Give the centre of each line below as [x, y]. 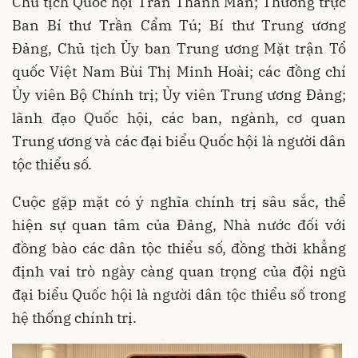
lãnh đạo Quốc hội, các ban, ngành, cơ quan [179, 118]
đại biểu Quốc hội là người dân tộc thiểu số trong [179, 295]
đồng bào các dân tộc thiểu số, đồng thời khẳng [179, 249]
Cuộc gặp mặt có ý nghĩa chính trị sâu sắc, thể [179, 202]
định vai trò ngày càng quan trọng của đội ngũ [179, 272]
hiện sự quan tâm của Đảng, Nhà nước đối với [179, 225]
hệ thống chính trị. [74, 318]
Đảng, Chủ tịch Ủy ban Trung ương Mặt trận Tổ [179, 49]
